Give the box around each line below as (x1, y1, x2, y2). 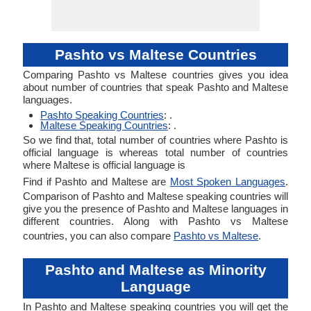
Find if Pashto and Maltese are (23, 176, 170, 187)
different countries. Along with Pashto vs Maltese (23, 215, 288, 227)
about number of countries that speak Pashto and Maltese (23, 81, 288, 93)
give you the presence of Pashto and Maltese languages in (23, 203, 288, 215)
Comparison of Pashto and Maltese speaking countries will (23, 190, 288, 202)
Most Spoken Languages (169, 176, 285, 187)
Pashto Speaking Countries (40, 109, 164, 121)
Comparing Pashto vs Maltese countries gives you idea (23, 69, 288, 81)
